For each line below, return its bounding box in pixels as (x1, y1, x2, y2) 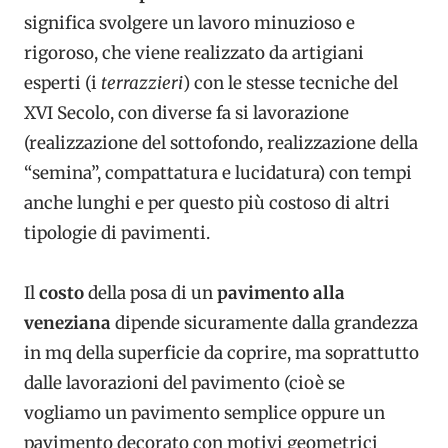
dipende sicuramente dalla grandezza (111, 312, 418, 335)
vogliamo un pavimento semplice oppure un (24, 402, 385, 425)
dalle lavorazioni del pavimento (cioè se (24, 372, 345, 395)
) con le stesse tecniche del (183, 72, 398, 95)
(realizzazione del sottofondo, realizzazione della (24, 132, 418, 155)
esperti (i (24, 72, 101, 95)
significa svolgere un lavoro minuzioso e (24, 12, 355, 35)
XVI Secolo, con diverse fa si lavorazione (24, 102, 349, 125)
